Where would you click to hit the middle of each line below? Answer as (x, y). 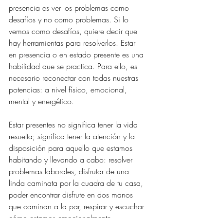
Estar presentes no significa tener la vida (74, 124)
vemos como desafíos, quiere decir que (74, 31)
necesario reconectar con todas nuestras (75, 78)
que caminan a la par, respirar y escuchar (78, 206)
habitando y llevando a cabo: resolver (72, 159)
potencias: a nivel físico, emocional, (69, 89)
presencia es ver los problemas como (70, 8)
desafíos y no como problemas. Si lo (70, 19)
